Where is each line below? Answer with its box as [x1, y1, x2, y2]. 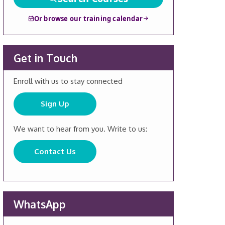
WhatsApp [14, 197, 66, 211]
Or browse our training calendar [34, 14, 143, 23]
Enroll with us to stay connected [14, 76, 123, 86]
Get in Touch [14, 51, 77, 65]
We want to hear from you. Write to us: [14, 124, 147, 134]
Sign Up [41, 98, 69, 108]
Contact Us [34, 146, 76, 156]
